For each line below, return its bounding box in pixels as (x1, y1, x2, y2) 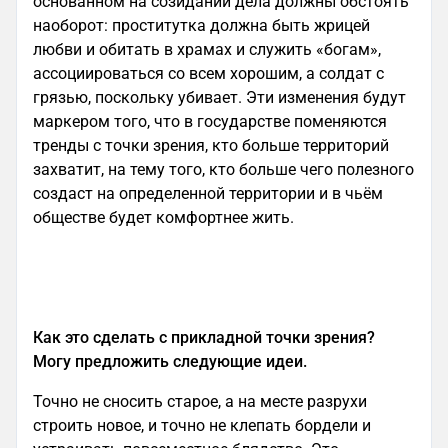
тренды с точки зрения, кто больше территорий (33, 136, 389, 155)
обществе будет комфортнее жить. (33, 208, 298, 227)
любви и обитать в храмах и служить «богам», (33, 40, 381, 59)
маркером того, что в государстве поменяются (33, 112, 387, 131)
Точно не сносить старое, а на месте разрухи (33, 392, 367, 411)
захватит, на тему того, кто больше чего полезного (33, 160, 414, 179)
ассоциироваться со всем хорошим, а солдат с (33, 64, 384, 83)
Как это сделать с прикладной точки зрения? (33, 328, 375, 347)
